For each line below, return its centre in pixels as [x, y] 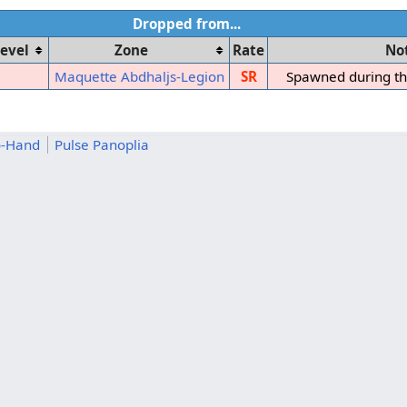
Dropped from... [186, 24]
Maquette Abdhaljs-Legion [139, 77]
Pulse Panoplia [102, 144]
